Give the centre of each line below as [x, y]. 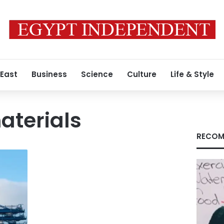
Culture [142, 74]
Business [49, 74]
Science [97, 74]
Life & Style [192, 74]
